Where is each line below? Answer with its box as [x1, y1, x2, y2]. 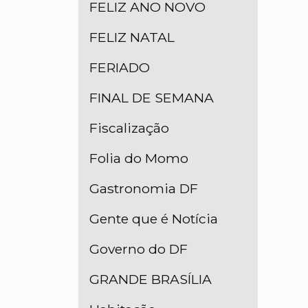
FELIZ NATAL [89, 29, 175, 45]
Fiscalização [89, 120, 169, 136]
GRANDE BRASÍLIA [89, 271, 212, 287]
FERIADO [89, 59, 150, 76]
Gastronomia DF [89, 180, 198, 197]
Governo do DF [89, 241, 188, 257]
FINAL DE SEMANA [89, 89, 214, 106]
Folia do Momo [89, 150, 188, 166]
